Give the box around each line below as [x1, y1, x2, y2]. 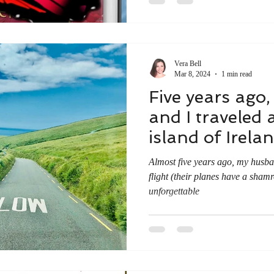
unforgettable [149, 185, 199, 196]
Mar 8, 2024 [174, 69, 210, 78]
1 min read [221, 69, 252, 78]
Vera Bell [174, 59, 201, 68]
